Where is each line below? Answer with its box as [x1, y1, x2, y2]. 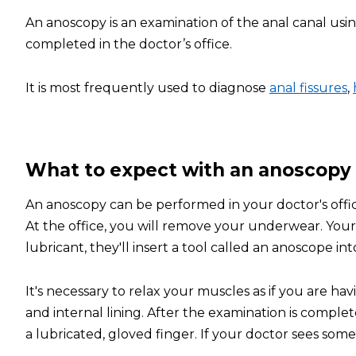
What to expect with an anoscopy [25, 159, 351, 181]
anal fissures [269, 80, 347, 95]
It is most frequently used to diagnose [25, 80, 269, 95]
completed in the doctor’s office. [25, 37, 232, 52]
